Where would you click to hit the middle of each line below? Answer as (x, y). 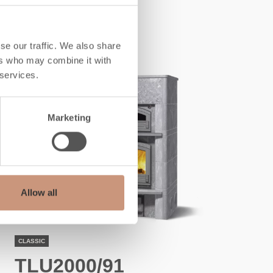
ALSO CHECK (63, 7)
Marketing (69, 118)
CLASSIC (31, 241)
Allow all (39, 193)
